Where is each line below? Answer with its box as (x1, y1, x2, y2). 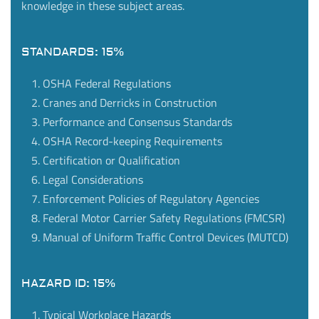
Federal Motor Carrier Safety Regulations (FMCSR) (43, 209, 285, 227)
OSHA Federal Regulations (43, 75, 171, 93)
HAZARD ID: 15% (21, 276, 115, 291)
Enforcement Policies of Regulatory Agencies (43, 190, 259, 208)
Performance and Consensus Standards (43, 113, 232, 131)
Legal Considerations (43, 171, 143, 189)
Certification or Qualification (43, 152, 180, 169)
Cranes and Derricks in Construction (43, 94, 217, 112)
